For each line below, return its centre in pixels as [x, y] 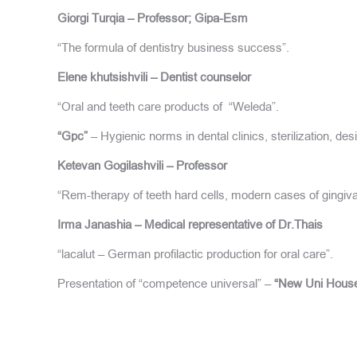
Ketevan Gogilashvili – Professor [142, 165]
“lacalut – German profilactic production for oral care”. [195, 254]
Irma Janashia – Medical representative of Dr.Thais [190, 224]
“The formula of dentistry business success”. [173, 47]
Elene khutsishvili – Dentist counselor [154, 77]
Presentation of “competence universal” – [166, 283]
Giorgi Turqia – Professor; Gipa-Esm [153, 18]
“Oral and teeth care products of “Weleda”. [168, 106]
